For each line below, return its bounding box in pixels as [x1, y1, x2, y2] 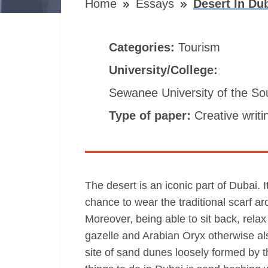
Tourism [178, 41, 224, 54]
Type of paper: [109, 109, 194, 122]
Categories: [109, 41, 178, 54]
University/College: [109, 63, 221, 77]
